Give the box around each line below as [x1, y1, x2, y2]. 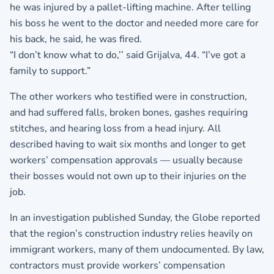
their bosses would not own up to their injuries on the [10, 169, 246, 183]
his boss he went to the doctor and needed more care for [10, 16, 259, 30]
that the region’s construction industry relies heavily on [10, 226, 253, 240]
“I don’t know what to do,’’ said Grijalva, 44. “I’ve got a [10, 48, 245, 62]
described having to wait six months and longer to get [10, 137, 246, 151]
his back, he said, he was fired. [10, 32, 142, 46]
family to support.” [10, 64, 91, 78]
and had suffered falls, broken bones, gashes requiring [10, 105, 248, 119]
